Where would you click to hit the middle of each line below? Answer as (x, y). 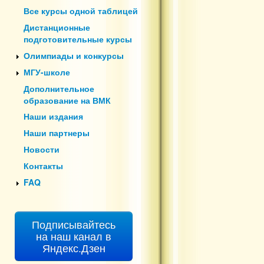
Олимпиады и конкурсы (74, 55)
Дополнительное (59, 88)
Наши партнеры (57, 133)
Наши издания (53, 116)
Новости (42, 149)
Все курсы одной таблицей (81, 11)
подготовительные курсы (78, 39)
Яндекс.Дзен (74, 247)
